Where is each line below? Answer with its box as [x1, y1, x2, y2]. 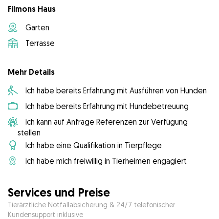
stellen [17, 128, 41, 138]
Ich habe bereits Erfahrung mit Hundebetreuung [25, 101, 189, 111]
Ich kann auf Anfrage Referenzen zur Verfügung [25, 117, 188, 127]
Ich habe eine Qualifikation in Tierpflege [25, 140, 162, 151]
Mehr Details [8, 67, 55, 78]
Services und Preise [8, 185, 110, 200]
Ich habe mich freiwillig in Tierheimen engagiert [25, 156, 187, 166]
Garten [25, 22, 49, 33]
